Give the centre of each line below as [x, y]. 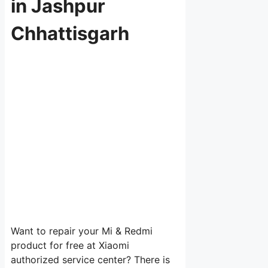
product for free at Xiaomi [70, 246]
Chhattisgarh [70, 33]
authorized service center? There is [90, 260]
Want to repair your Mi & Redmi [82, 231]
